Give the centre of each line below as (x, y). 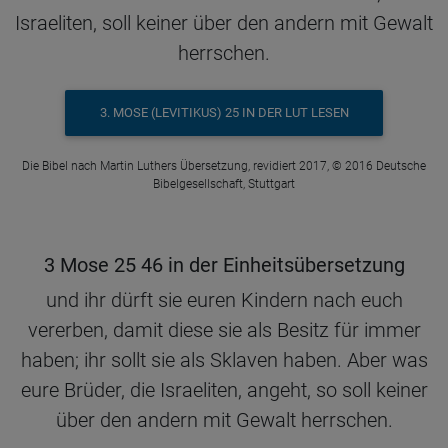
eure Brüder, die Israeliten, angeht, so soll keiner (224, 389)
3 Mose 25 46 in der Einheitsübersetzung (224, 264)
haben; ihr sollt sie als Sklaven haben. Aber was (224, 359)
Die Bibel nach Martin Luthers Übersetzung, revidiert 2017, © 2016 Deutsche (224, 165)
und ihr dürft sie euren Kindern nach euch (224, 299)
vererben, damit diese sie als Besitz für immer (224, 329)
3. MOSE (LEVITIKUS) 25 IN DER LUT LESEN (224, 113)
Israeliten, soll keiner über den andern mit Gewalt (224, 22)
